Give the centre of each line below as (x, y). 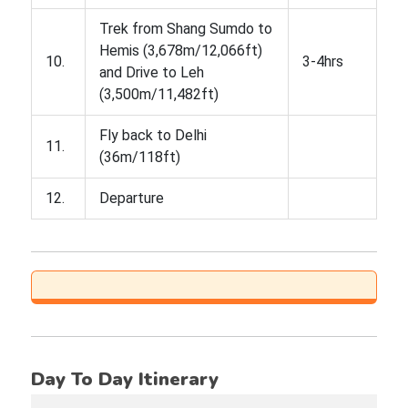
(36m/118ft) (139, 157)
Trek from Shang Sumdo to (185, 28)
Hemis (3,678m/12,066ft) (180, 50)
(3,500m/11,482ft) (158, 94)
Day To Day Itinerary (124, 379)
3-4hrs (322, 61)
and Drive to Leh (151, 72)
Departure (131, 198)
